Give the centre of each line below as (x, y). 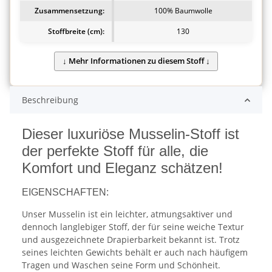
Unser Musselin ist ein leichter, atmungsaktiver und (127, 214)
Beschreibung (50, 100)
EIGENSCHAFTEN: (65, 192)
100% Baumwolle (183, 10)
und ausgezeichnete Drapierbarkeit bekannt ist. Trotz (131, 240)
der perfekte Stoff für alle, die (115, 151)
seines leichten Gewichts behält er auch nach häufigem (135, 253)
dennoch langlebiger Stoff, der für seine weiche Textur (133, 227)
